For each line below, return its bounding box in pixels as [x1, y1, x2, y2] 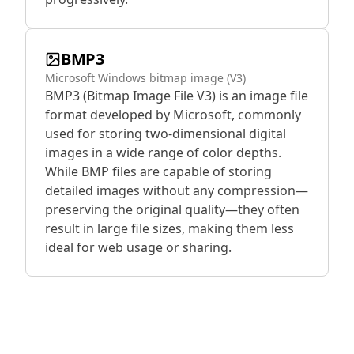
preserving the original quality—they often [45, 201, 299, 218]
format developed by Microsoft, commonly [45, 106, 301, 123]
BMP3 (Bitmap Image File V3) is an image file [45, 87, 308, 104]
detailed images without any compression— [45, 182, 308, 199]
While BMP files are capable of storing [45, 163, 272, 180]
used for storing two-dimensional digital [45, 125, 286, 142]
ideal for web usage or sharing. [45, 239, 232, 256]
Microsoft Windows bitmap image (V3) [45, 70, 246, 85]
